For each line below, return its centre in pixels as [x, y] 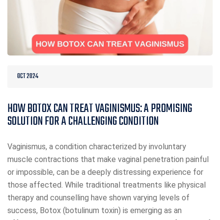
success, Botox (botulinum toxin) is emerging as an [95, 211]
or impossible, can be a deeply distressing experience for [105, 172]
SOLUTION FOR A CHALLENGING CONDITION [83, 122]
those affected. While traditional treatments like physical [107, 185]
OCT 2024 [28, 77]
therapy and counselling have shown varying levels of [98, 198]
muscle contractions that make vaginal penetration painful [108, 160]
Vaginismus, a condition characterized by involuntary [97, 147]
